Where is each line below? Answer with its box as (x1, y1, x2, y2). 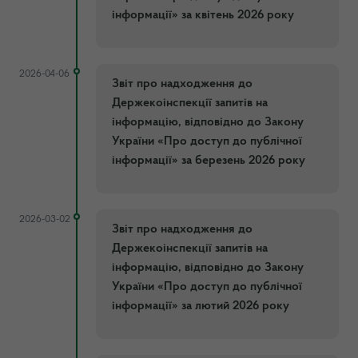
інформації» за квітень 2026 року (112, 8, 294, 22)
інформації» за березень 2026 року (112, 153, 305, 167)
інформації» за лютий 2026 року (112, 299, 289, 312)
